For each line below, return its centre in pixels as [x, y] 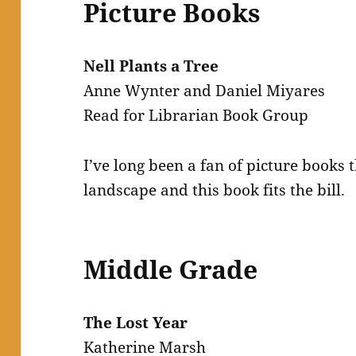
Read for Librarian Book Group [196, 116]
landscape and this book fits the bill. [215, 190]
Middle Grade [171, 269]
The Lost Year [136, 323]
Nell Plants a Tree [151, 66]
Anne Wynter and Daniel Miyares [205, 91]
